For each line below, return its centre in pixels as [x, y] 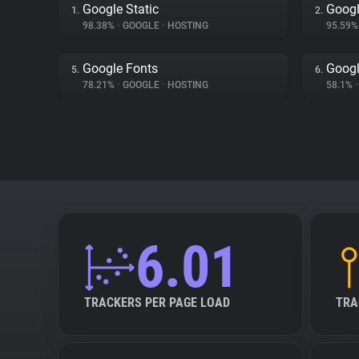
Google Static [121, 9]
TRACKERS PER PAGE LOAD [157, 303]
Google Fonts [120, 69]
